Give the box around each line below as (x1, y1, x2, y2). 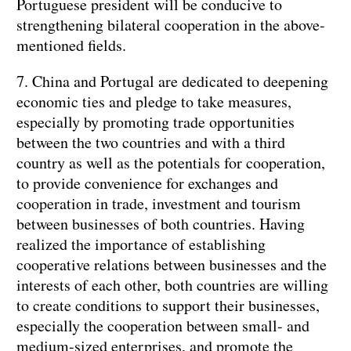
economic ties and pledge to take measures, (16, 91, 291, 113)
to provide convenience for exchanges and (16, 172, 278, 194)
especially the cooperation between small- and (16, 315, 309, 337)
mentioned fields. (16, 34, 126, 56)
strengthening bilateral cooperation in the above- (16, 14, 325, 36)
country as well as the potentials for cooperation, (16, 152, 325, 174)
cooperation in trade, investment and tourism (16, 193, 301, 215)
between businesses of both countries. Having (16, 213, 305, 235)
